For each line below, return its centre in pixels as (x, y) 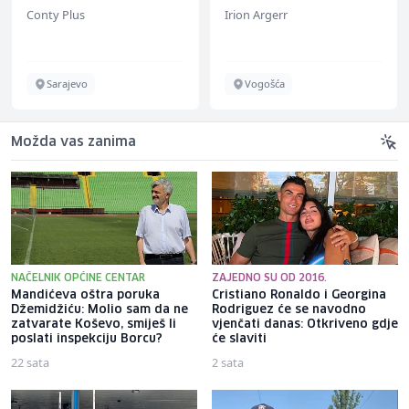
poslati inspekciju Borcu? (87, 339)
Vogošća (265, 83)
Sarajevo (67, 83)
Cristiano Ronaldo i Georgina (299, 295)
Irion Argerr (256, 14)
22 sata (30, 362)
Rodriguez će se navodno (289, 309)
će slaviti (239, 339)
